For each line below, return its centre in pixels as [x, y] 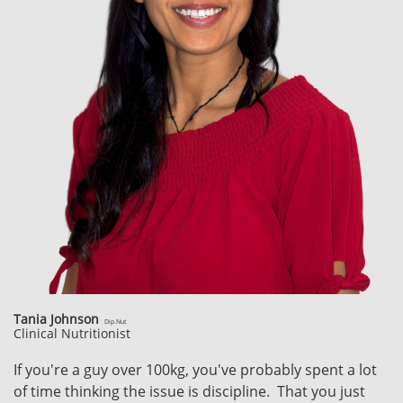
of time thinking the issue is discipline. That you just [189, 391]
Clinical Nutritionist [72, 333]
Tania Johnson [56, 319]
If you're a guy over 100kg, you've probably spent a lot [195, 370]
